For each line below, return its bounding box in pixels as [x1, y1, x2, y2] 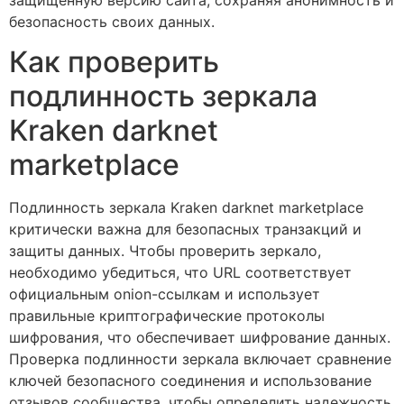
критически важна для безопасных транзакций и [9, 220, 362, 239]
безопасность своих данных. [9, 12, 215, 31]
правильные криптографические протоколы [9, 307, 325, 326]
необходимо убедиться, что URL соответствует [9, 263, 352, 282]
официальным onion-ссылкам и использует [9, 285, 320, 304]
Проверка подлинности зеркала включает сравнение [9, 350, 391, 369]
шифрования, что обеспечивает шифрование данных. [9, 328, 390, 347]
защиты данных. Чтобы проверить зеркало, [9, 242, 321, 261]
